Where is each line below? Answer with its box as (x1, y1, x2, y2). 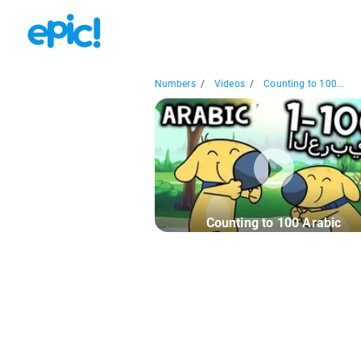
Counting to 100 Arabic (205, 215, 342, 231)
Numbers (154, 78, 196, 90)
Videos (214, 78, 246, 90)
